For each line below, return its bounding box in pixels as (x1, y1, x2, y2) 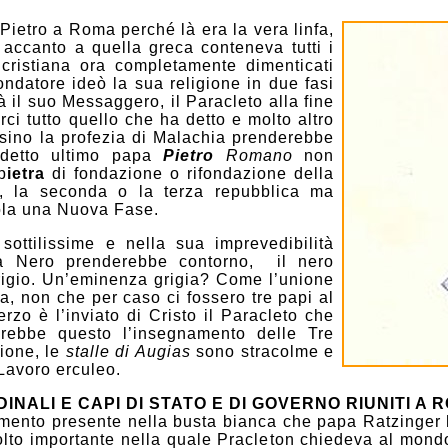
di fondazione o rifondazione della (44, 164, 334, 182)
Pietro (163, 146, 215, 164)
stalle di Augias (65, 342, 191, 360)
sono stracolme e (190, 342, 335, 360)
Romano (214, 146, 293, 164)
